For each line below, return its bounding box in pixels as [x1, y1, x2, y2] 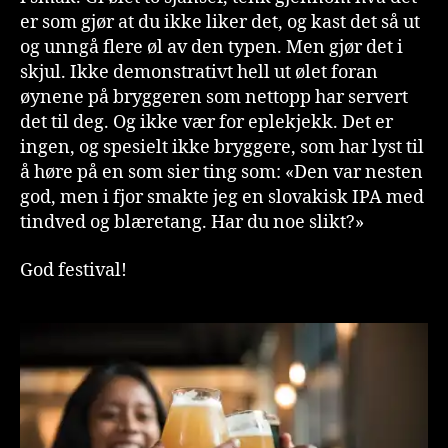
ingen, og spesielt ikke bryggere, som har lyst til [20, 136, 424, 159]
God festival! [20, 258, 127, 282]
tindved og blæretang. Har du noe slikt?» [20, 211, 364, 234]
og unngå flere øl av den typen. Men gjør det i [20, 36, 403, 59]
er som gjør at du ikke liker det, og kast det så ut [20, 11, 420, 34]
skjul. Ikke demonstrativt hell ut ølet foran [20, 61, 378, 84]
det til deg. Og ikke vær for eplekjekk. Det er [20, 111, 393, 134]
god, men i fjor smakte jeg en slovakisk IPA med [20, 186, 424, 209]
